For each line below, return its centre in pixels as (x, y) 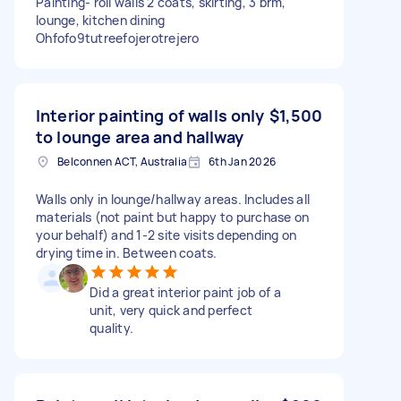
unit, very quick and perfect (171, 310)
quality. (111, 328)
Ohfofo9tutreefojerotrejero (118, 38)
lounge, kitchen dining (101, 20)
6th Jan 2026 (242, 161)
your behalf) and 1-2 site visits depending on (166, 235)
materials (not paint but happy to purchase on (173, 217)
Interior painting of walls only (150, 115)
